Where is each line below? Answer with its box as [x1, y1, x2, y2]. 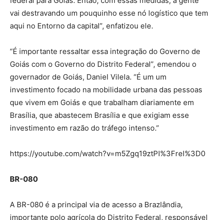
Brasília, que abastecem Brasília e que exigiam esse [10, 110, 189, 120]
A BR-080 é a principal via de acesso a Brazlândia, [10, 199, 183, 209]
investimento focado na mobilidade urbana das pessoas [10, 84, 202, 94]
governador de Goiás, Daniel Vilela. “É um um [10, 72, 166, 82]
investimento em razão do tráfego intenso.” [10, 123, 159, 133]
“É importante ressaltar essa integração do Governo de [10, 46, 200, 56]
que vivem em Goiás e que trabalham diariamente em [10, 97, 194, 107]
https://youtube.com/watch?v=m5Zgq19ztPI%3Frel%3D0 [10, 148, 205, 158]
